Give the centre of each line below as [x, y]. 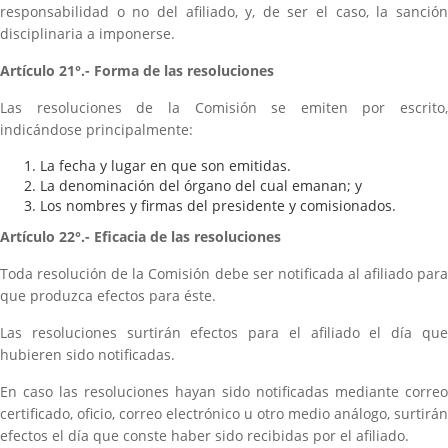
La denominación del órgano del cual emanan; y [201, 185]
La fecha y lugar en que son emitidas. [165, 165]
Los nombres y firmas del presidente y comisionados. [218, 205]
